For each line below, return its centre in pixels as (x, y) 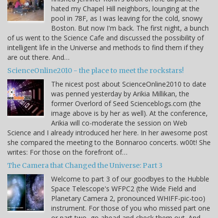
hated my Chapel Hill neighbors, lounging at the (125, 9)
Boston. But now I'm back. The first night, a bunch (130, 28)
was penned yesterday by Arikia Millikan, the (120, 94)
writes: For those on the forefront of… (67, 152)
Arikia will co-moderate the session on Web (119, 123)
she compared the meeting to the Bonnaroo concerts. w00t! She (109, 143)
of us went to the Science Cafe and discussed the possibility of (106, 38)
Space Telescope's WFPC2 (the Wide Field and (124, 189)
